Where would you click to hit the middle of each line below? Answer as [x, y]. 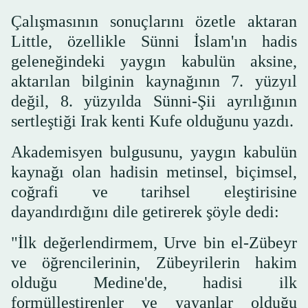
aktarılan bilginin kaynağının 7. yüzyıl [154, 81]
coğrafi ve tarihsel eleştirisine [154, 192]
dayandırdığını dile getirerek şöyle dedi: [145, 212]
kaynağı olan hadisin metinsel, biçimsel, [154, 172]
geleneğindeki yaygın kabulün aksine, [154, 62]
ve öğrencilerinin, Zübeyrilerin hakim [154, 263]
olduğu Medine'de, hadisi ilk [154, 283]
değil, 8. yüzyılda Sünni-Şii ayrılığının [154, 101]
